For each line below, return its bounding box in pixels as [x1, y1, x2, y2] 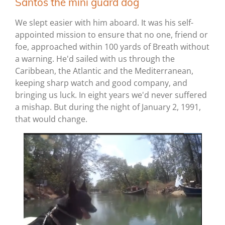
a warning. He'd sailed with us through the [15, 53, 175, 65]
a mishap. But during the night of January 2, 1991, [15, 101, 201, 113]
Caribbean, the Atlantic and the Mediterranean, [15, 65, 193, 77]
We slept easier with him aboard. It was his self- [15, 17, 193, 29]
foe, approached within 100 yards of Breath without [15, 41, 209, 53]
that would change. [15, 114, 87, 125]
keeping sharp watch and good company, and [15, 77, 187, 89]
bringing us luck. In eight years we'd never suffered [15, 89, 207, 101]
